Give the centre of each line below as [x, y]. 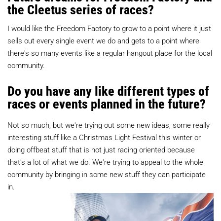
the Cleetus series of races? [81, 9]
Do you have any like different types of [108, 91]
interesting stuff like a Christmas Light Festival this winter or [104, 137]
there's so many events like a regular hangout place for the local [110, 53]
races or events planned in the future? [107, 104]
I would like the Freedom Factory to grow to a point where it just [109, 28]
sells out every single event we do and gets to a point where [103, 40]
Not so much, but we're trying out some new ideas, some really [109, 125]
